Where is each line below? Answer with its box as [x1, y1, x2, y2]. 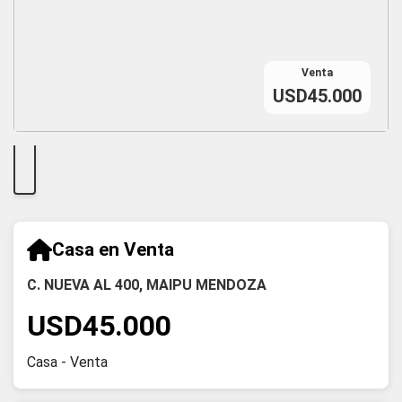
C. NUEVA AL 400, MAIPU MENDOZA [27, 276, 267, 293]
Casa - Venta [27, 354, 108, 371]
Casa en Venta [52, 239, 174, 260]
